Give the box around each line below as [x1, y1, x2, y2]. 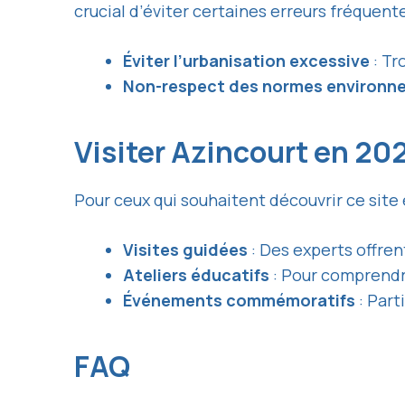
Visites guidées [123, 239, 248, 261]
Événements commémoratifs [123, 289, 355, 312]
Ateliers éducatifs [123, 264, 269, 287]
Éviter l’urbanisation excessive [123, 50, 370, 72]
